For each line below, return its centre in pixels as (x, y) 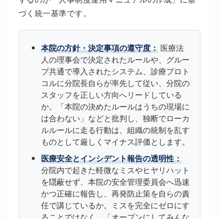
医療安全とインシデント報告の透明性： (111, 158)
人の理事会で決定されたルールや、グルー (115, 60)
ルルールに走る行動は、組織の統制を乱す (115, 130)
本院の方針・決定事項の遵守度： (99, 48)
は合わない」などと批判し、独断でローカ (115, 118)
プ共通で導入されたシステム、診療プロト (115, 71)
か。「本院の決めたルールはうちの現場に (115, 107)
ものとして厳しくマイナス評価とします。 (115, 142)
